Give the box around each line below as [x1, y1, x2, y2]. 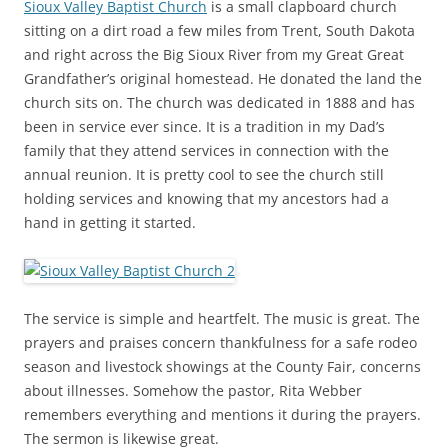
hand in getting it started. [24, 213, 196, 233]
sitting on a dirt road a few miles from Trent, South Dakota [24, 21, 415, 41]
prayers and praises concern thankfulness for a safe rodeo [24, 333, 417, 353]
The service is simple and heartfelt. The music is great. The [24, 309, 420, 329]
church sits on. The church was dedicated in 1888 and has [24, 93, 415, 113]
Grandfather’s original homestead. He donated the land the [24, 69, 422, 89]
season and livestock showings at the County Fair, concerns [24, 357, 421, 377]
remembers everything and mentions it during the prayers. [24, 405, 421, 425]
